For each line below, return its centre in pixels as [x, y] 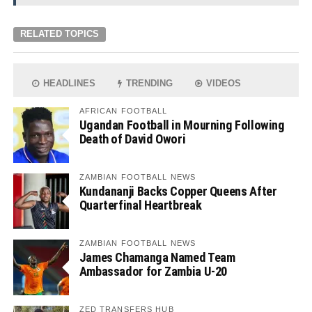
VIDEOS [223, 84]
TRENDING [148, 84]
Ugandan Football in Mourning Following [182, 125]
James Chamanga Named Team [157, 258]
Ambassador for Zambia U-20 [153, 272]
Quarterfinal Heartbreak [140, 205]
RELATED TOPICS [59, 34]
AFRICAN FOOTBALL [123, 111]
